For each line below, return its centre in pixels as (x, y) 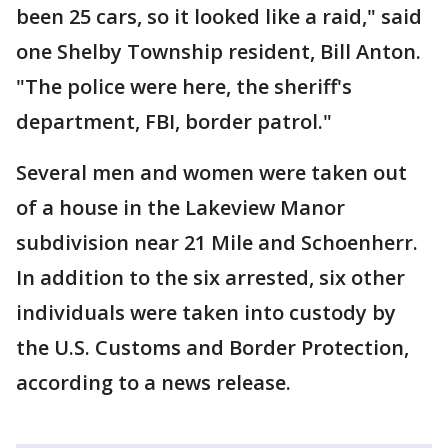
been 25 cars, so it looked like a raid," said (219, 16)
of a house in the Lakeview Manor (180, 207)
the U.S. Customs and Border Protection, (212, 347)
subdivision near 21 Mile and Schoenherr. (217, 242)
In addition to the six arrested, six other (210, 277)
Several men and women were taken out (211, 172)
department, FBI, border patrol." (174, 121)
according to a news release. (153, 382)
